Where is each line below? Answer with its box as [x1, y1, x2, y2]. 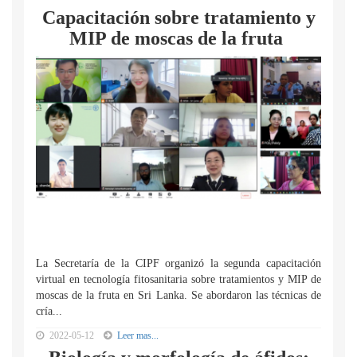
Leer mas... [117, 330, 159, 341]
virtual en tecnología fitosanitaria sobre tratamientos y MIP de [36, 273, 321, 285]
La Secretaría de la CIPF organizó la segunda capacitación [36, 257, 321, 269]
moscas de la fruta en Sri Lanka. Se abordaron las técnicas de [36, 289, 321, 301]
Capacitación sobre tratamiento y [41, 7, 316, 28]
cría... [36, 305, 62, 317]
